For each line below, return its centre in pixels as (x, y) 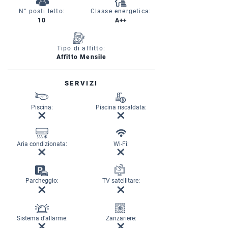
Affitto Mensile (81, 57)
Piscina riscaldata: (121, 107)
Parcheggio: (42, 181)
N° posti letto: (42, 11)
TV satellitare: (121, 181)
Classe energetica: (121, 11)
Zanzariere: (121, 218)
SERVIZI (81, 83)
